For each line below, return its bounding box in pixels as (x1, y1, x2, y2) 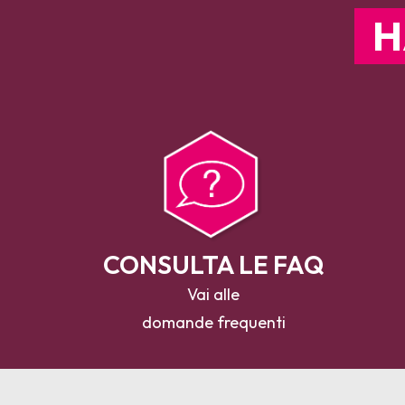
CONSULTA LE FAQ (102, 249, 325, 280)
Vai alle (187, 284, 240, 305)
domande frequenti (141, 312, 286, 333)
